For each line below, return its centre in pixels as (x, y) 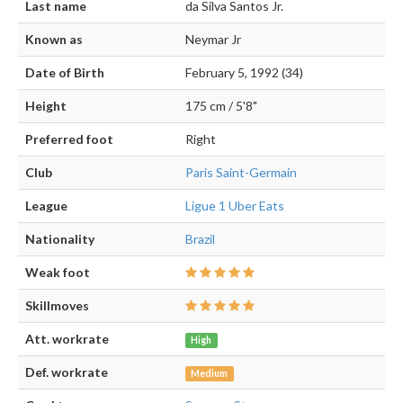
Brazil (200, 238)
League (46, 205)
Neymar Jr (213, 39)
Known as (54, 39)
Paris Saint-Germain (241, 172)
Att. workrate (67, 338)
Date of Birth (65, 72)
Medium (210, 373)
